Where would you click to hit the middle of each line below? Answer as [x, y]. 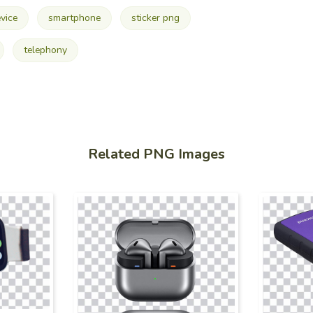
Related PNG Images [156, 154]
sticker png [155, 18]
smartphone [74, 18]
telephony [45, 50]
